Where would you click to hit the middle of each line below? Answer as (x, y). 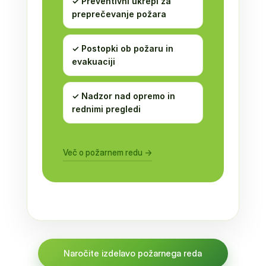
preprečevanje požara (119, 14)
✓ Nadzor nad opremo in (123, 96)
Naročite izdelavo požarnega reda (133, 253)
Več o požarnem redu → (107, 152)
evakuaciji (93, 61)
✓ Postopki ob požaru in (122, 48)
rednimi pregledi (106, 109)
